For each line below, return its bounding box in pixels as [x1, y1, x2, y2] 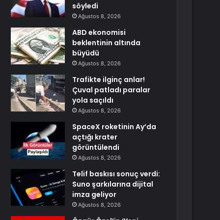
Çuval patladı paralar [72, 85, 151, 95]
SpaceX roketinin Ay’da [72, 122, 157, 132]
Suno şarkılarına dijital [72, 179, 154, 189]
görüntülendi [72, 142, 120, 152]
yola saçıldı [72, 95, 114, 105]
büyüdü [72, 48, 100, 58]
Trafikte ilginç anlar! [72, 75, 145, 84]
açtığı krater [72, 132, 118, 142]
